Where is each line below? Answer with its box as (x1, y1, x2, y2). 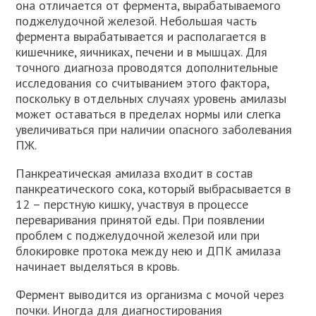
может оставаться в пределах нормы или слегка (16, 106, 281, 122)
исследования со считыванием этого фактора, (16, 75, 269, 91)
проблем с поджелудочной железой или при (16, 227, 260, 243)
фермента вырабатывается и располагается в (16, 28, 267, 44)
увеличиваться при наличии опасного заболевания (16, 121, 293, 138)
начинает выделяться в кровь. (16, 258, 180, 274)
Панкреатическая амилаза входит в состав (16, 165, 253, 181)
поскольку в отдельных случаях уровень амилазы (16, 90, 287, 107)
